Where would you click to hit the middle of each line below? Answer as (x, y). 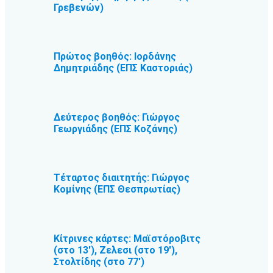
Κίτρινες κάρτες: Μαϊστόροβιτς (127, 238)
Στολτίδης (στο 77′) (99, 261)
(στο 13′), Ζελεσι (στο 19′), (115, 250)
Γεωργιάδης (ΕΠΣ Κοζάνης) (115, 129)
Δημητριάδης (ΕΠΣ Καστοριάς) (123, 68)
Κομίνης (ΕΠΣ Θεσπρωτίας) (117, 190)
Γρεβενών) (79, 7)
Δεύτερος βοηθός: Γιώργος (117, 117)
